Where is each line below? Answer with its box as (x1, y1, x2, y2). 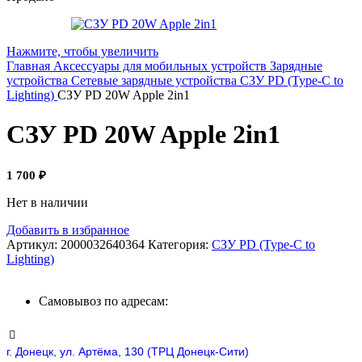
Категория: (148, 238, 208, 252)
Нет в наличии (6, 196, 88, 210)
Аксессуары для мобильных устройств (53, 58, 270, 73)
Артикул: (6, 238, 61, 252)
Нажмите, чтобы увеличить (6, 44, 158, 58)
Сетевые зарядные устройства (71, 73, 240, 87)
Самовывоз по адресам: (39, 294, 168, 309)
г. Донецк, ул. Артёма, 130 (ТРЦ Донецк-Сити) (6, 345, 249, 359)
